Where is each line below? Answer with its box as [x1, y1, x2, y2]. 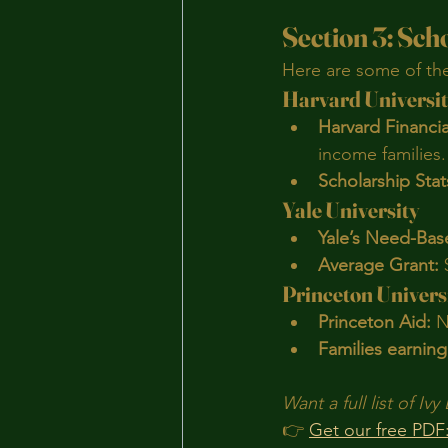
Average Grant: [318, 254, 439, 276]
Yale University [282, 196, 420, 224]
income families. [318, 143, 446, 165]
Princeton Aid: [318, 311, 431, 333]
